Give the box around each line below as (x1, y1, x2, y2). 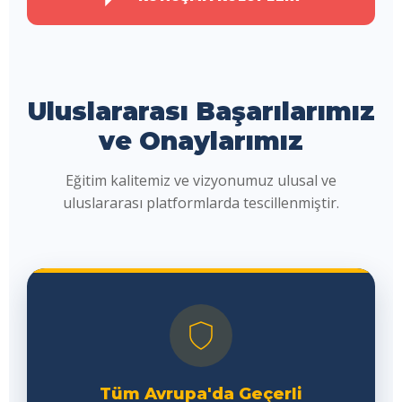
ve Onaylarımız (99, 126, 303, 156)
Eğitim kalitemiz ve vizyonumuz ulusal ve (66, 170, 336, 190)
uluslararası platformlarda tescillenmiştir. (63, 193, 339, 213)
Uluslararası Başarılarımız (27, 96, 375, 127)
